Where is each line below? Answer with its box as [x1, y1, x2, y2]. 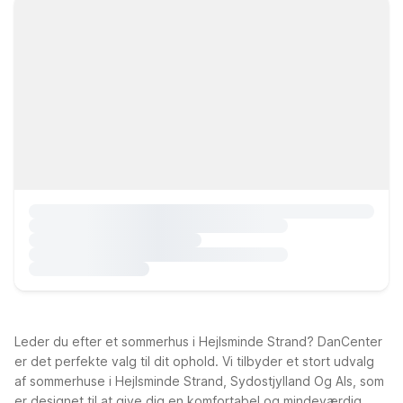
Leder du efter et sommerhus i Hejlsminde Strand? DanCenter [14, 334, 382, 349]
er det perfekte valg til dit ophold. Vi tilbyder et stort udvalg [14, 354, 374, 369]
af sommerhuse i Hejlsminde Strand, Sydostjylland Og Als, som [14, 373, 384, 389]
